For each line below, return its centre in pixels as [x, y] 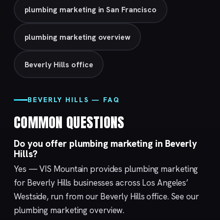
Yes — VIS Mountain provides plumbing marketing [106, 169]
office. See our [172, 197]
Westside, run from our [57, 197]
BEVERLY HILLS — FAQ [74, 100]
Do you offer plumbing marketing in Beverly [105, 144]
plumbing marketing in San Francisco [90, 9]
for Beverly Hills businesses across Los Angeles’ [101, 183]
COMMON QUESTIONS [69, 122]
